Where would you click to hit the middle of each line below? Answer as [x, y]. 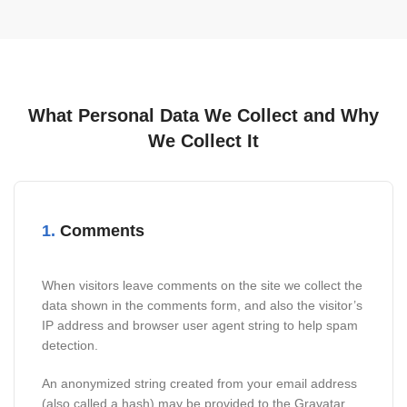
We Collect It [203, 141]
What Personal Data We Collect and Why [203, 115]
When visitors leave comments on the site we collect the [202, 285]
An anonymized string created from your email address [199, 383]
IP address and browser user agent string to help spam [200, 325]
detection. [70, 345]
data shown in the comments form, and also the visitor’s [202, 305]
